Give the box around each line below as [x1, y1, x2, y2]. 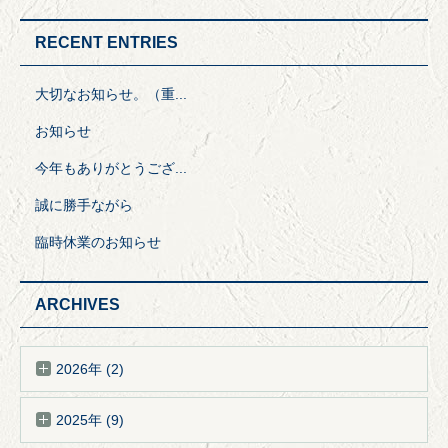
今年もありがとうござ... [35, 159, 187, 176]
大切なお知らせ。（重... [35, 85, 187, 102]
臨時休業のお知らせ [35, 233, 161, 250]
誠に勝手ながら [35, 196, 133, 213]
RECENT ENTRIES [35, 33, 178, 51]
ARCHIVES [35, 295, 120, 313]
